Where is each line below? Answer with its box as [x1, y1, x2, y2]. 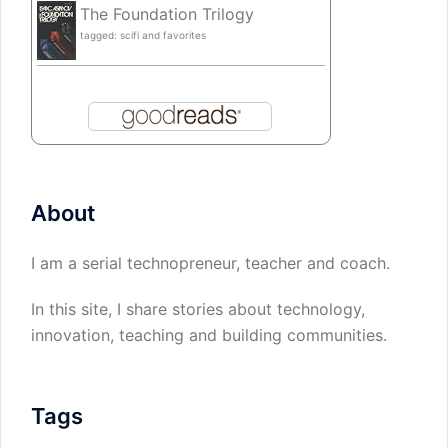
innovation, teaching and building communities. [31, 325, 387, 346]
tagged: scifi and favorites [80, 29, 206, 42]
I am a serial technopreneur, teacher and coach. [31, 253, 390, 274]
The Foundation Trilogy [80, 4, 254, 25]
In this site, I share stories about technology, [31, 299, 365, 320]
